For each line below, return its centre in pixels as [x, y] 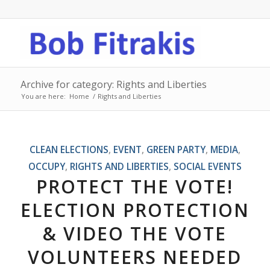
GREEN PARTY [176, 149]
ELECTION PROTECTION [135, 210]
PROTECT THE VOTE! [135, 187]
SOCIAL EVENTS [207, 166]
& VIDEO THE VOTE [135, 234]
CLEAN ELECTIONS [69, 149]
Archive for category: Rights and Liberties [113, 84]
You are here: [43, 96]
